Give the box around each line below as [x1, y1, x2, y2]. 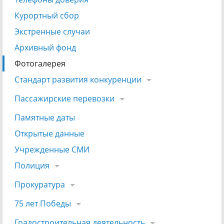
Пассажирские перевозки [14, 93, 114, 104]
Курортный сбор [14, 10, 79, 21]
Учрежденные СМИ [14, 144, 89, 155]
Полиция [14, 160, 49, 171]
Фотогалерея [14, 58, 65, 69]
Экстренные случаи [14, 26, 90, 37]
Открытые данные [14, 128, 84, 139]
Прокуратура [14, 179, 65, 190]
